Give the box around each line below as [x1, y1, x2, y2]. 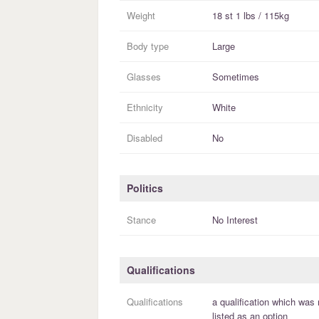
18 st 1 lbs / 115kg [212, 9, 289, 23]
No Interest [212, 213, 258, 227]
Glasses [127, 70, 161, 84]
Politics [127, 181, 163, 196]
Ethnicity [127, 100, 163, 115]
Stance [127, 213, 156, 227]
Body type [127, 39, 169, 53]
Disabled [127, 131, 162, 145]
